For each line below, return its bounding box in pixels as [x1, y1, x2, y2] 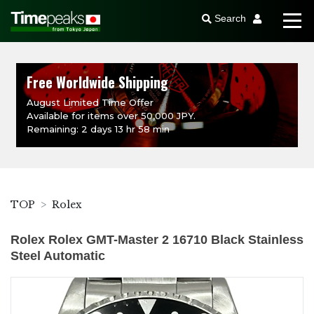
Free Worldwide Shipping [27, 71, 169, 93]
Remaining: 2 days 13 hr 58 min [27, 123, 170, 135]
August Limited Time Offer [27, 97, 154, 108]
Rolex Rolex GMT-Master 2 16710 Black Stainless [11, 233, 303, 247]
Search [214, 13, 246, 24]
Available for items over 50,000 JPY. [27, 110, 196, 121]
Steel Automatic [11, 249, 105, 263]
